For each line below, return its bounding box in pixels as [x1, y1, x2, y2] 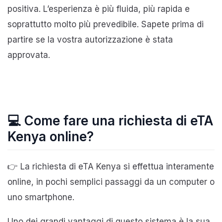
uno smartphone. [7, 192, 74, 202]
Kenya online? [7, 128, 94, 144]
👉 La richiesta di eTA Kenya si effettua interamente [7, 161, 214, 171]
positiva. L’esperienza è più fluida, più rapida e [7, 3, 190, 14]
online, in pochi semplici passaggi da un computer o [7, 176, 215, 187]
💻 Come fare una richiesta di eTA [7, 112, 213, 128]
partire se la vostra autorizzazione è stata [7, 34, 173, 45]
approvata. [7, 50, 50, 60]
